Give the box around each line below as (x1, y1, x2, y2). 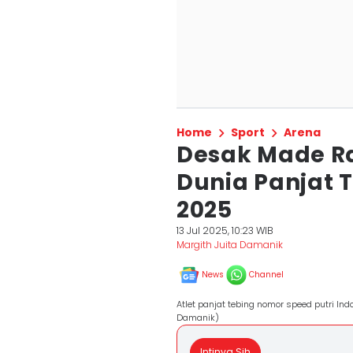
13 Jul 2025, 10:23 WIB (176, 224, 273, 237)
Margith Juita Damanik (176, 238, 283, 251)
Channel (249, 269, 284, 281)
